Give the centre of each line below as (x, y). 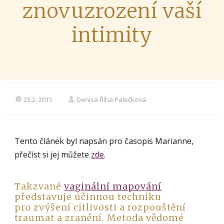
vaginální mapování (113, 186)
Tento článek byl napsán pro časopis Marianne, (104, 141)
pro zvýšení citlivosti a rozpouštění (100, 207)
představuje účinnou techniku (88, 197)
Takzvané (39, 186)
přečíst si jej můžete (53, 154)
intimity (112, 35)
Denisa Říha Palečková (111, 99)
